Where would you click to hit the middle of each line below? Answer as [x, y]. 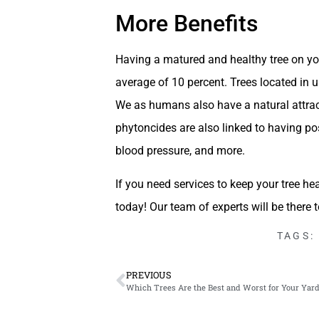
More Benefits [187, 24]
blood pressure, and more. [180, 151]
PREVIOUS [149, 275]
